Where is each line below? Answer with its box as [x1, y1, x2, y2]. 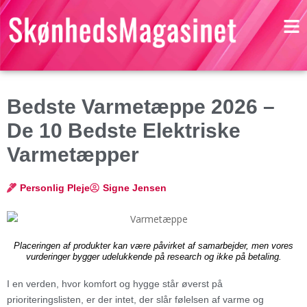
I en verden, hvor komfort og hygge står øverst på [7, 278, 223, 289]
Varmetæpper [7, 143, 139, 166]
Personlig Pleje [20, 182, 90, 193]
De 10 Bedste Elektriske [7, 119, 241, 142]
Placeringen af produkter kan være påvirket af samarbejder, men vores [14, 241, 293, 251]
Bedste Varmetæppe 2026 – [7, 95, 275, 118]
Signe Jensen [103, 182, 167, 193]
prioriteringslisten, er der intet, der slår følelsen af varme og [7, 293, 264, 305]
